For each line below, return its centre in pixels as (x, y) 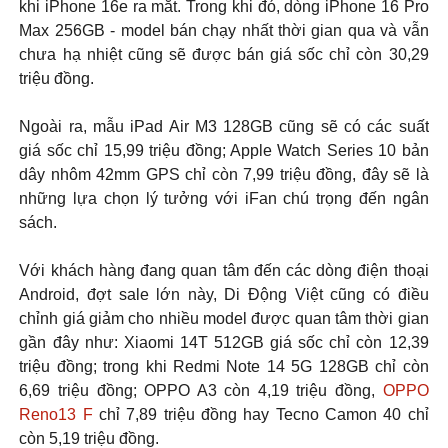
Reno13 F (56, 414)
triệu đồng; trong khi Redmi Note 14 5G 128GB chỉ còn (224, 366)
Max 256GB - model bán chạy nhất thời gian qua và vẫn (224, 30)
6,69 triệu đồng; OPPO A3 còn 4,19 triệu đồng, (201, 390)
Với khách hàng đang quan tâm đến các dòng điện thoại (224, 270)
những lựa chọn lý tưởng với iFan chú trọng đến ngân (224, 198)
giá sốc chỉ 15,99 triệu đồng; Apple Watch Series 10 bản (224, 150)
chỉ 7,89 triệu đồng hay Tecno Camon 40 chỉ (260, 414)
